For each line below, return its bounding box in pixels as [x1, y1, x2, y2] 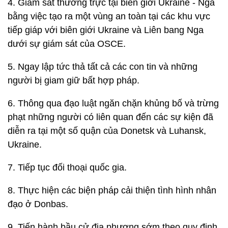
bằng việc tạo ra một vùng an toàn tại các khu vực [8, 11, 210, 21]
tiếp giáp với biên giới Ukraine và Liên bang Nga [8, 25, 204, 35]
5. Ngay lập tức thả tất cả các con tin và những [8, 62, 197, 72]
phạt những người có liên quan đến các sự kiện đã [8, 112, 213, 122]
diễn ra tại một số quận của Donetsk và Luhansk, [8, 126, 206, 136]
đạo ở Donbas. [8, 199, 68, 209]
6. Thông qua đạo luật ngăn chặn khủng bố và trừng [8, 98, 219, 108]
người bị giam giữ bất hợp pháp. [8, 75, 139, 85]
